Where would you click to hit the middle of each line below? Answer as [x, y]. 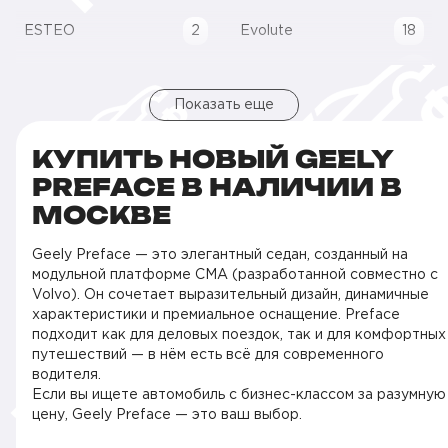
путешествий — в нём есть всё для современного [208, 355]
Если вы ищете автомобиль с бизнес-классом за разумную [239, 395]
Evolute [266, 31]
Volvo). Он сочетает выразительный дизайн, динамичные [230, 295]
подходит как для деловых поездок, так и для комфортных [239, 335]
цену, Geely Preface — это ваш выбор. [167, 415]
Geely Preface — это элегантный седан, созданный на [220, 255]
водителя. [66, 375]
